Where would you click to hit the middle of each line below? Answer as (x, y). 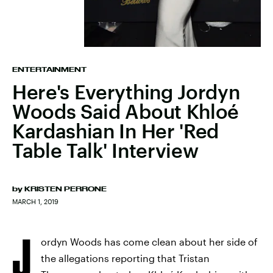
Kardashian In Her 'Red (115, 131)
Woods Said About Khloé (126, 111)
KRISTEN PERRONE (66, 189)
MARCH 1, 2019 (35, 201)
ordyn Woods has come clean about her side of (149, 242)
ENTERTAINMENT (49, 69)
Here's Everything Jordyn (126, 92)
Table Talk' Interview (105, 150)
